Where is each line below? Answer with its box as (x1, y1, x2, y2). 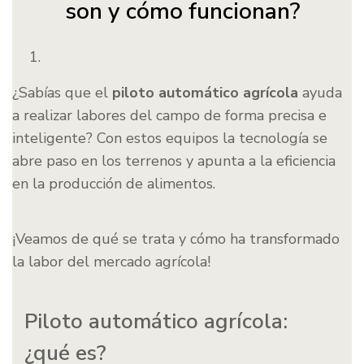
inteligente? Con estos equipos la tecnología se (12, 128, 327, 149)
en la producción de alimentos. (12, 174, 215, 194)
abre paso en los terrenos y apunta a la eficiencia (12, 151, 336, 171)
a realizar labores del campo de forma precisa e (12, 106, 327, 126)
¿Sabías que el (12, 83, 112, 103)
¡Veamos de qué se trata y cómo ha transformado (12, 229, 340, 249)
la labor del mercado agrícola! (12, 252, 210, 272)
